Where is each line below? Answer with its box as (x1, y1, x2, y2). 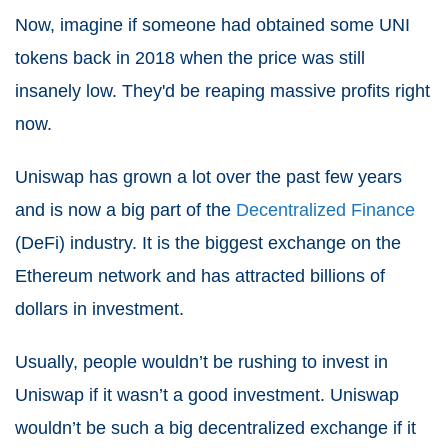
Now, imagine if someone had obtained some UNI (15, 14, 410, 35)
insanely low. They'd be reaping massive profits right (15, 80, 430, 101)
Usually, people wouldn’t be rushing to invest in (15, 351, 388, 372)
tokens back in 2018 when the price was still (15, 47, 365, 68)
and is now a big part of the (15, 199, 236, 220)
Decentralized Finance (236, 199, 415, 220)
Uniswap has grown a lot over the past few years (15, 166, 402, 187)
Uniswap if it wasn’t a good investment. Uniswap (15, 384, 399, 405)
